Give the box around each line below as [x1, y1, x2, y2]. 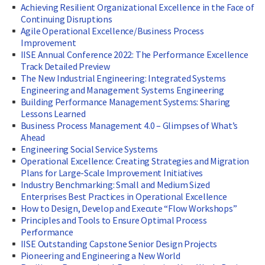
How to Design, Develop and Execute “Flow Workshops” [20, 202, 237, 215]
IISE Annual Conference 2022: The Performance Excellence [20, 49, 248, 61]
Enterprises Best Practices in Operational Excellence [21, 190, 227, 203]
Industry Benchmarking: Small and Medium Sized [20, 179, 210, 191]
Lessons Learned [21, 108, 86, 120]
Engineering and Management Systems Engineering [21, 84, 224, 96]
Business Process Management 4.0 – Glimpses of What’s [20, 119, 238, 132]
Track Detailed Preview [21, 60, 110, 73]
